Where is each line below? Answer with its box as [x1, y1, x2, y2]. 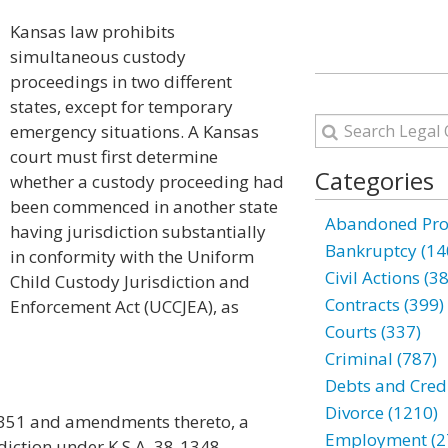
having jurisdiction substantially [10, 220, 266, 243]
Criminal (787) [324, 347, 437, 370]
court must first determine [10, 145, 218, 168]
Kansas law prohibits [10, 20, 175, 43]
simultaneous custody [10, 45, 186, 68]
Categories [314, 164, 434, 197]
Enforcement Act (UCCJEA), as [10, 295, 239, 318]
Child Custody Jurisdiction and [10, 270, 250, 293]
